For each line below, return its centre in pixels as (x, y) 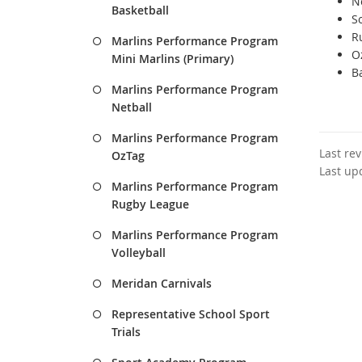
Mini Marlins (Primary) (173, 59)
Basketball (140, 10)
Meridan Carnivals (162, 283)
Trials (126, 332)
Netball (132, 107)
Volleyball (139, 253)
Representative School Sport (191, 314)
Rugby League (150, 204)
